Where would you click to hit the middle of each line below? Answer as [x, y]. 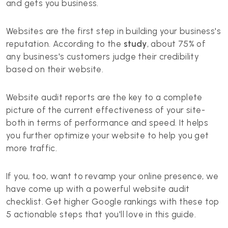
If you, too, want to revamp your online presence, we [112, 176]
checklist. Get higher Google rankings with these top [113, 202]
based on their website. [55, 69]
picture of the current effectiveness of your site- [106, 110]
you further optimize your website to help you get [108, 135]
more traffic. [32, 148]
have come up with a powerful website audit [98, 189]
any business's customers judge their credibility [103, 56]
